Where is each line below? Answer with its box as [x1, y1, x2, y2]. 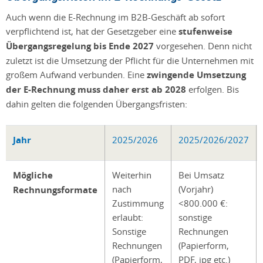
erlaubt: [112, 211, 143, 224]
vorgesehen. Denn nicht [154, 39, 252, 52]
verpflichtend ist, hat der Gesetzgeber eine [6, 25, 178, 37]
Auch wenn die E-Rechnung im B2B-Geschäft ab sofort [6, 11, 225, 23]
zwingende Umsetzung [147, 68, 246, 81]
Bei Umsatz [178, 169, 224, 181]
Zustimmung [112, 197, 164, 210]
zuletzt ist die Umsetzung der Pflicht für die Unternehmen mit [6, 54, 254, 66]
